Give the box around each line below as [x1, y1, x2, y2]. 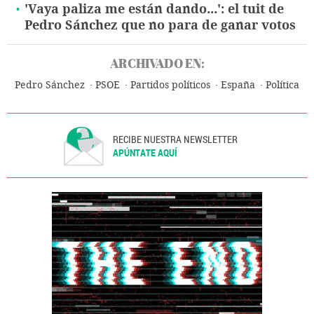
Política [265, 78, 299, 91]
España [220, 78, 255, 91]
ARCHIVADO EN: [109, 54, 205, 72]
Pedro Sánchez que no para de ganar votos [25, 17, 296, 33]
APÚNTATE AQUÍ [113, 145, 178, 159]
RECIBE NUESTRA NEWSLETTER [113, 132, 238, 146]
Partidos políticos [130, 78, 210, 91]
